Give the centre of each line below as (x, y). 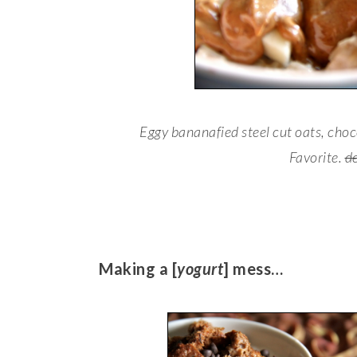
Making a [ (138, 269)
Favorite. (317, 157)
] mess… (253, 269)
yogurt (200, 269)
